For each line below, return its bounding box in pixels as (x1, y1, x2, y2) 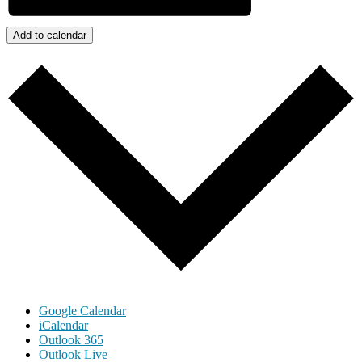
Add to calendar (13, 28, 86, 41)
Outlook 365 (39, 332, 103, 347)
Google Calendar (39, 303, 126, 318)
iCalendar (39, 318, 88, 332)
